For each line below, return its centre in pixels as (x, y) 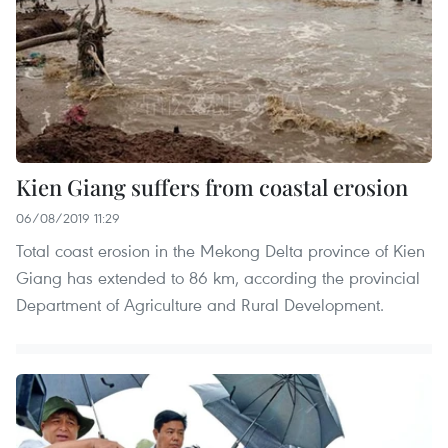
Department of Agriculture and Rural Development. (200, 304)
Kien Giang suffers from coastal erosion (212, 186)
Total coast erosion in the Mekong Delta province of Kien (220, 250)
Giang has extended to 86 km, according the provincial (218, 277)
